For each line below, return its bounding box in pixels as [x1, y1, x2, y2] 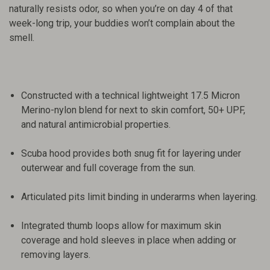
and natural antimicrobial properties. [21, 119, 171, 131]
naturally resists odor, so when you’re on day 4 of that [9, 3, 233, 15]
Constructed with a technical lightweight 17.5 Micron [21, 90, 240, 102]
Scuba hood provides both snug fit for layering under [21, 148, 241, 160]
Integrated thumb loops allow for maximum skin [21, 220, 221, 232]
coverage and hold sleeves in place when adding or [21, 234, 236, 246]
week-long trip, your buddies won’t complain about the [9, 17, 235, 30]
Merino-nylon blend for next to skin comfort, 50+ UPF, [21, 104, 245, 116]
